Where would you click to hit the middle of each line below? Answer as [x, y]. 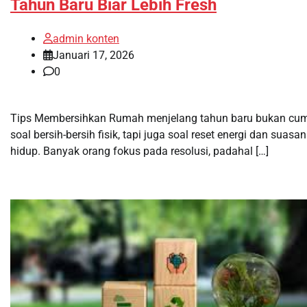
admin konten [86, 39]
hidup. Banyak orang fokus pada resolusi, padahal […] [139, 151]
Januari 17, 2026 [94, 56]
